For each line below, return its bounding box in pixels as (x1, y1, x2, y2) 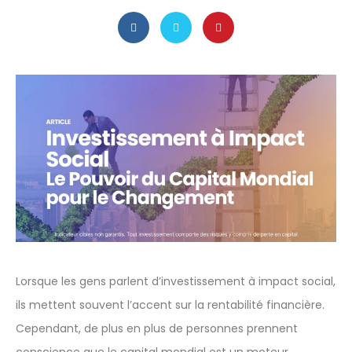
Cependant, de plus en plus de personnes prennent (16, 321, 298, 337)
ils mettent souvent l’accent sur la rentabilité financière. (16, 297, 324, 313)
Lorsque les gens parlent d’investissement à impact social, (16, 273, 335, 290)
